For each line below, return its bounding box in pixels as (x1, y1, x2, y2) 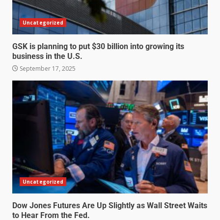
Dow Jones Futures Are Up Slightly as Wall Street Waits (12, 200, 207, 210)
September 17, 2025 (18, 64, 76, 73)
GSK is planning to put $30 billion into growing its (12, 41, 184, 51)
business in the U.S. (12, 51, 82, 61)
